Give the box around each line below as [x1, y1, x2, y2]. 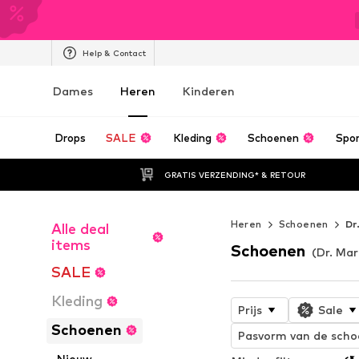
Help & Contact [83, 47, 146, 58]
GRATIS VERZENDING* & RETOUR [164, 169, 306, 179]
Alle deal [51, 220, 109, 237]
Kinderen [183, 84, 235, 98]
